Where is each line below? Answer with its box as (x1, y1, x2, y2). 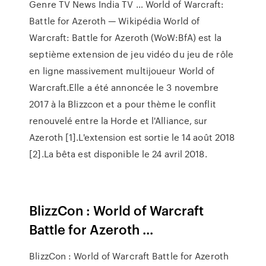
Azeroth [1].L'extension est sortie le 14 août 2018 (29, 131, 235, 144)
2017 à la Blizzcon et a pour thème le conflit (29, 97, 216, 110)
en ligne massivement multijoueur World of (29, 64, 215, 77)
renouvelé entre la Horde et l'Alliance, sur (29, 114, 208, 127)
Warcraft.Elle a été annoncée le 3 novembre (29, 81, 219, 94)
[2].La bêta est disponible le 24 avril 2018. (29, 147, 207, 160)
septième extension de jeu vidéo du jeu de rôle (29, 47, 233, 61)
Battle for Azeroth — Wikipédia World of (29, 14, 200, 27)
